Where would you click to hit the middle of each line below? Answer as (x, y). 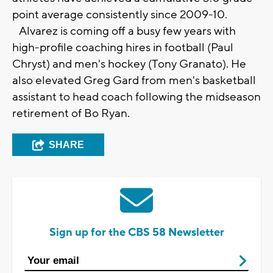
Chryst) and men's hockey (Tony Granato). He (129, 64)
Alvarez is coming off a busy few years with (124, 31)
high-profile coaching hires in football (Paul (123, 48)
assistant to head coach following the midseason (136, 97)
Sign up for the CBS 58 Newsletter (136, 233)
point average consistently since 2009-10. (120, 15)
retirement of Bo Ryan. (71, 114)
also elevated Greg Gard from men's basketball (134, 81)
